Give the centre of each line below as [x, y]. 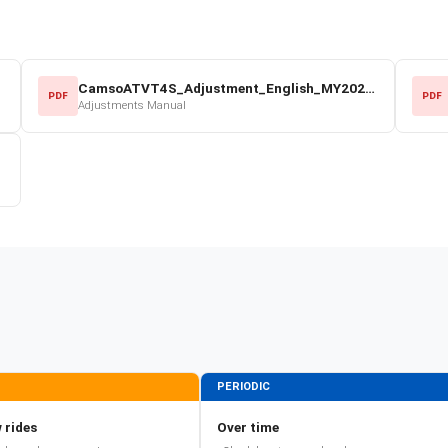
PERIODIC [243, 386]
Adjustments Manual [132, 105]
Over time [248, 426]
